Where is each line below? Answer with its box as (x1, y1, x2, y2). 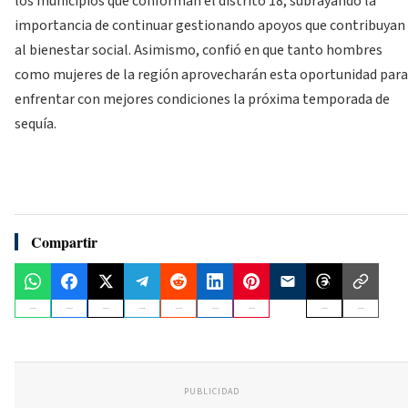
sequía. (15, 114, 56, 135)
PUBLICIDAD (183, 385, 240, 399)
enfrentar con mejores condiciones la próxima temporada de (15, 89, 390, 110)
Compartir (31, 231, 97, 253)
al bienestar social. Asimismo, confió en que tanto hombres (15, 40, 382, 61)
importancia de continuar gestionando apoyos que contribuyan (15, 15, 405, 36)
